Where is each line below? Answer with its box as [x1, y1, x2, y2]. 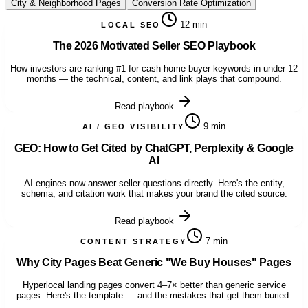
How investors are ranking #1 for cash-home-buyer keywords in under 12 [10, 63, 298, 74]
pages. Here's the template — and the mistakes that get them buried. [16, 290, 291, 301]
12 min [179, 19, 207, 30]
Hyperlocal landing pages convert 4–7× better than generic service [22, 280, 286, 291]
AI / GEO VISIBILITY [82, 122, 185, 131]
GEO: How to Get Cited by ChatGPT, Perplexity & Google [14, 142, 294, 154]
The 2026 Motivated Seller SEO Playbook [52, 40, 256, 52]
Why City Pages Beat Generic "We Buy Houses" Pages [16, 256, 291, 269]
